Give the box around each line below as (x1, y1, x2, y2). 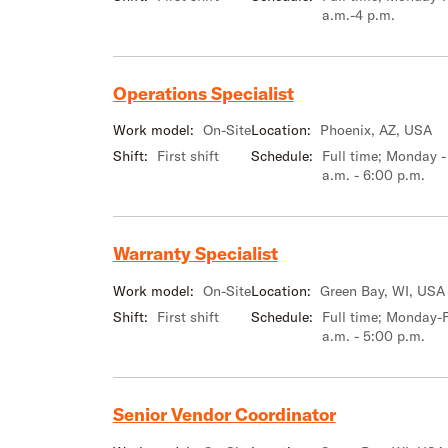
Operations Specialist (112, 81, 294, 105)
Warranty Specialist (112, 242, 278, 266)
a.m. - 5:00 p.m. (321, 327, 425, 345)
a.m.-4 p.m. (321, 5, 395, 24)
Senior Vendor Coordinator (112, 403, 336, 426)
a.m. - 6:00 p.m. (321, 166, 425, 185)
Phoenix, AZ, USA (319, 121, 432, 140)
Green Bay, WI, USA (319, 282, 445, 300)
